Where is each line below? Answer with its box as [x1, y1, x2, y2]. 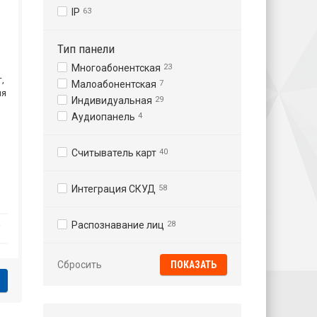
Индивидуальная [71, 95, 152, 106]
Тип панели [57, 42, 115, 56]
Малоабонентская [71, 79, 156, 90]
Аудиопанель [71, 111, 135, 122]
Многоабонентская [71, 62, 161, 74]
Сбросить [57, 259, 102, 270]
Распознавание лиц [71, 219, 164, 231]
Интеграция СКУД [71, 183, 156, 195]
